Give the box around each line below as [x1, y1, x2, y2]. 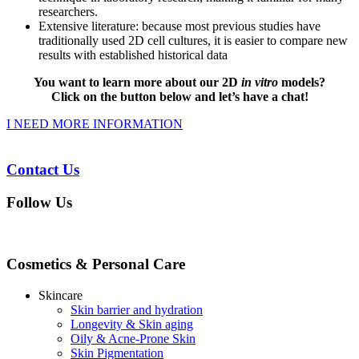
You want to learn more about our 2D [34, 75, 241, 90]
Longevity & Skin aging [71, 317, 193, 331]
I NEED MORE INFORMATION [6, 117, 183, 131]
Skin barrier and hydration [71, 302, 203, 317]
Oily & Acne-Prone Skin [71, 331, 196, 345]
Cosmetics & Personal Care [6, 256, 185, 272]
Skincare [38, 288, 83, 302]
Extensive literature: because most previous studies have [38, 19, 321, 34]
